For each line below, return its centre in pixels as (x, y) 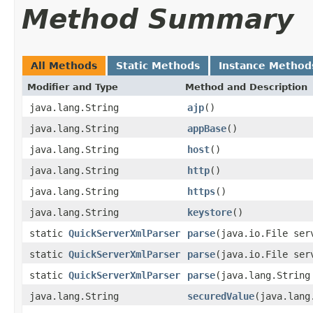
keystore (210, 212)
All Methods (64, 65)
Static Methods (158, 65)
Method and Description (246, 87)
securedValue (221, 296)
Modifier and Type (73, 87)
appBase (207, 128)
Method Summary (158, 19)
